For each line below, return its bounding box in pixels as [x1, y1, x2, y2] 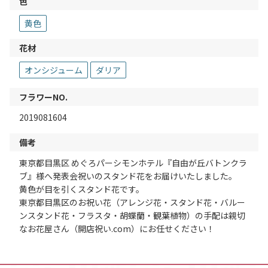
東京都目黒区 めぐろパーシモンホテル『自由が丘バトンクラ [19, 157, 247, 169]
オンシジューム [25, 64, 83, 77]
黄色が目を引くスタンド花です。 [19, 183, 144, 196]
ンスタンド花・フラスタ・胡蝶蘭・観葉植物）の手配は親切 [19, 209, 245, 222]
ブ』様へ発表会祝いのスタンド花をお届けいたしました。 [19, 170, 237, 182]
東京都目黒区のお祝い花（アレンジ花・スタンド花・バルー [19, 196, 245, 209]
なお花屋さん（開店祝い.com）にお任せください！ [19, 223, 215, 235]
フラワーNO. [19, 91, 68, 103]
